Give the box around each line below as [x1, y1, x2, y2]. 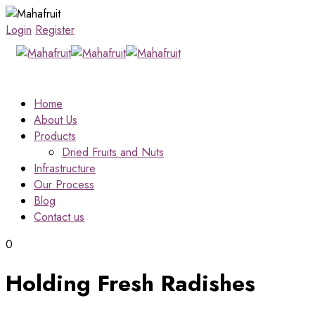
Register [35, 22, 75, 38]
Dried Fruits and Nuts [62, 144, 164, 160]
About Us [34, 112, 77, 128]
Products [34, 128, 76, 144]
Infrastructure [34, 160, 96, 176]
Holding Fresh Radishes [6, 267, 255, 300]
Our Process [34, 176, 94, 193]
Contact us [34, 209, 84, 225]
